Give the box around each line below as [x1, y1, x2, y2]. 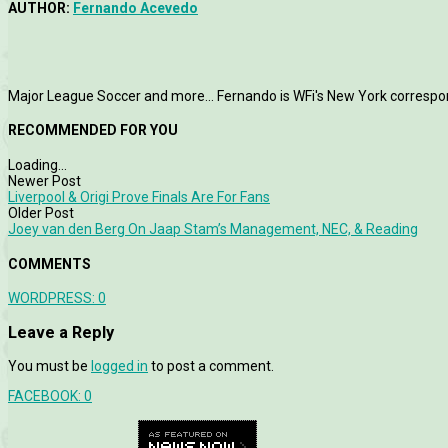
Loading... [8, 156, 67, 173]
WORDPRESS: [8, 290, 98, 307]
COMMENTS [8, 255, 91, 272]
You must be [8, 357, 91, 374]
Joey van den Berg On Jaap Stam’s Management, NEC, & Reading [8, 220, 418, 237]
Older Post [8, 204, 74, 221]
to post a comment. [148, 357, 274, 374]
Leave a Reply [8, 322, 114, 342]
